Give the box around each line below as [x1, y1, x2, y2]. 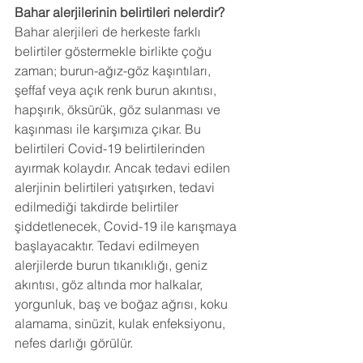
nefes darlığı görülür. [15, 334, 133, 351]
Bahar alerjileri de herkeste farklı [15, 23, 204, 40]
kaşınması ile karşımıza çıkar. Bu [15, 120, 204, 137]
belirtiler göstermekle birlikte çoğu [15, 42, 215, 59]
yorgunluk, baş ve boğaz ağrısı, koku [15, 295, 231, 312]
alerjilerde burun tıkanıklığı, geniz [15, 256, 211, 273]
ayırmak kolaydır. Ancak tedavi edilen [15, 159, 233, 176]
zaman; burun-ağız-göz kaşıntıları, [15, 62, 214, 79]
